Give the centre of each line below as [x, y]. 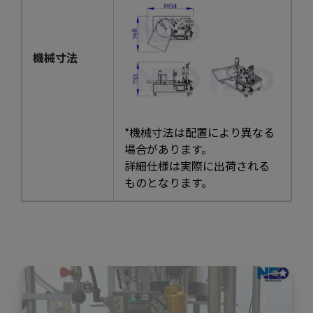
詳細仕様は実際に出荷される [197, 165]
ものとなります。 [168, 182]
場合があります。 [168, 148]
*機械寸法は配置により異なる [199, 132]
